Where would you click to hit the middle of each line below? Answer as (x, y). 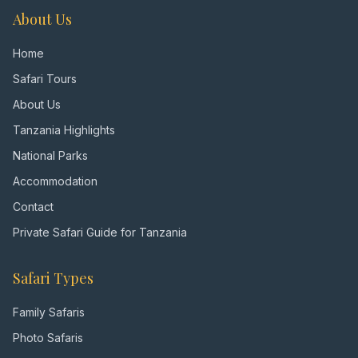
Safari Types (53, 278)
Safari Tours (45, 79)
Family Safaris (49, 312)
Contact (33, 207)
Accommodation (55, 181)
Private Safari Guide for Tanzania (100, 232)
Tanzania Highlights (64, 130)
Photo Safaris (48, 338)
